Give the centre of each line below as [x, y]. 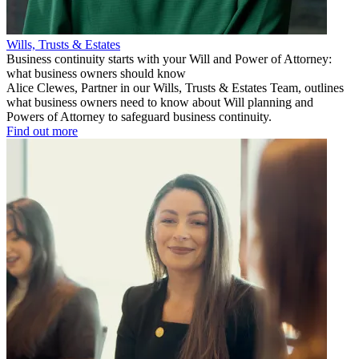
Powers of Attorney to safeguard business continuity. [139, 117]
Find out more [42, 131]
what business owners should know [96, 74]
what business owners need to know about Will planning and [160, 103]
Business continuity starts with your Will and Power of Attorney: [169, 59]
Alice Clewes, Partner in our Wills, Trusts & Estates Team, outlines [175, 88]
